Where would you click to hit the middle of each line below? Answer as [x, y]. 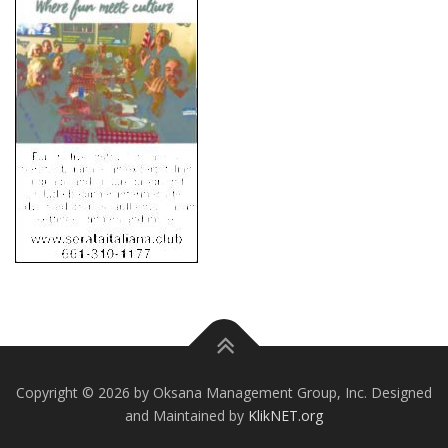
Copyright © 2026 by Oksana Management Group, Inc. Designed [224, 393]
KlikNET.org [285, 416]
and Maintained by [186, 416]
